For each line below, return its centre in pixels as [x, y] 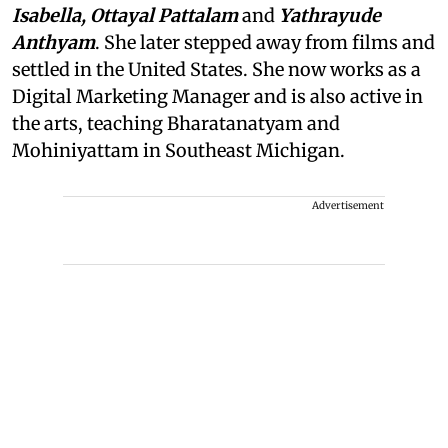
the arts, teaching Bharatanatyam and [176, 123]
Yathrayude [330, 15]
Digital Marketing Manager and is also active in [217, 96]
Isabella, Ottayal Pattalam [125, 15]
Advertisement [348, 205]
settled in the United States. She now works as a [216, 69]
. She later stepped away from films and [265, 42]
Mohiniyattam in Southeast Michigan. [178, 150]
